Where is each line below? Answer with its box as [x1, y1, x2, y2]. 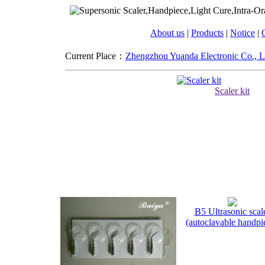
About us [150, 28, 185, 38]
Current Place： [65, 51, 125, 61]
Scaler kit [215, 86, 250, 96]
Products [191, 28, 224, 38]
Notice [230, 28, 255, 38]
